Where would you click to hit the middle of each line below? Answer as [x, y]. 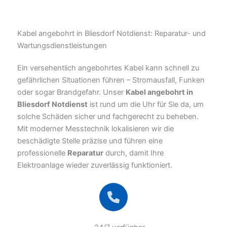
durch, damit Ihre [134, 153]
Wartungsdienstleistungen [62, 46]
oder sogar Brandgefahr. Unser [71, 92]
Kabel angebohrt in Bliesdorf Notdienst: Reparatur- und [111, 34]
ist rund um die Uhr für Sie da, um [146, 105]
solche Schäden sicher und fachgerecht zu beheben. [108, 117]
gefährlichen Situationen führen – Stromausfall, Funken [111, 80]
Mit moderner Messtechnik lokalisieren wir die [96, 129]
